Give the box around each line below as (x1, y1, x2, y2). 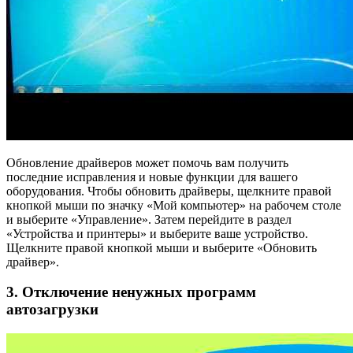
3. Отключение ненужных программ (6, 284, 256, 301)
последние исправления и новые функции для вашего (6, 169, 298, 184)
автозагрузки (6, 301, 98, 318)
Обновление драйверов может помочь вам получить (6, 155, 288, 169)
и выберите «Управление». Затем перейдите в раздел (6, 212, 292, 226)
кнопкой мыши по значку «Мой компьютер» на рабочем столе (6, 198, 341, 212)
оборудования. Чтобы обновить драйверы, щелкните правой (6, 184, 332, 198)
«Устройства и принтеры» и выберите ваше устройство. (6, 226, 308, 240)
